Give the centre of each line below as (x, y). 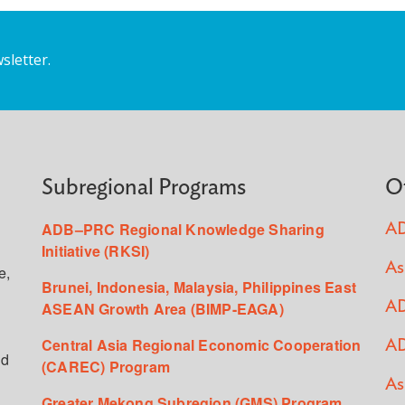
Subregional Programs (144, 188)
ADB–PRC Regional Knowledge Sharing (183, 230)
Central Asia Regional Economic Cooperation (202, 345)
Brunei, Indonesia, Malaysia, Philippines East (199, 287)
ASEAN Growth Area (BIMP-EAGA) (163, 309)
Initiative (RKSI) (96, 251)
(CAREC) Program (106, 367)
